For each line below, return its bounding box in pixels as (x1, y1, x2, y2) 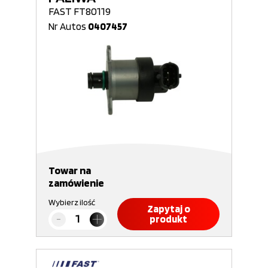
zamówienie (48, 176, 104, 189)
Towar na (48, 164, 91, 176)
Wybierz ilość (48, 197, 95, 207)
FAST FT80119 (48, 5, 111, 17)
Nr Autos (48, 20, 88, 32)
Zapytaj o (147, 203, 190, 215)
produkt (150, 213, 187, 225)
